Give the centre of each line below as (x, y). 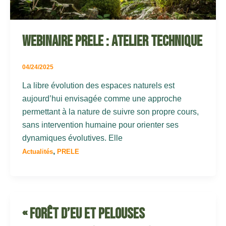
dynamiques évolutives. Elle (72, 138)
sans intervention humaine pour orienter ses (100, 125)
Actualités (38, 151)
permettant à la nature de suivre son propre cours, (110, 111)
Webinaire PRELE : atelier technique (112, 41)
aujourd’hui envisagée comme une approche (102, 98)
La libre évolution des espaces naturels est (98, 85)
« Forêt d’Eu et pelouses (83, 214)
